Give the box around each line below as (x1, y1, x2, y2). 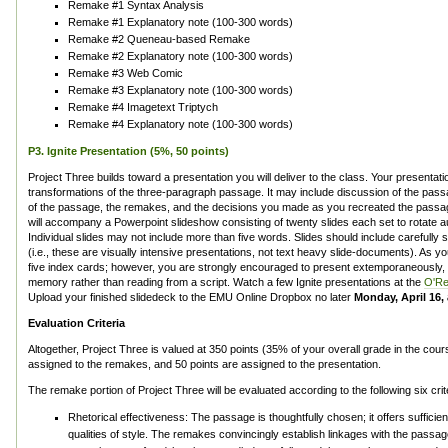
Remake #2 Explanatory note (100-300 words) (68, 50, 293, 62)
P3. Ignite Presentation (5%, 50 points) (28, 145, 229, 157)
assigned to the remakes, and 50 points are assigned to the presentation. (28, 358, 381, 370)
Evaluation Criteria (28, 317, 125, 329)
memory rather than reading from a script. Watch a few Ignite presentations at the (28, 276, 424, 288)
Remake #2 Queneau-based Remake (68, 33, 250, 45)
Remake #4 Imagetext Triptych (68, 101, 218, 113)
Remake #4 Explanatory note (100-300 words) (68, 118, 293, 130)
